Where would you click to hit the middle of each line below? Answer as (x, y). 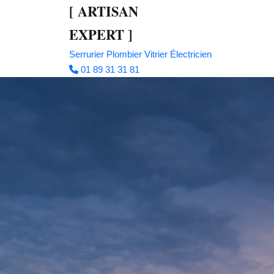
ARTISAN (106, 11)
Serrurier (87, 54)
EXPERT (99, 35)
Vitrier (156, 54)
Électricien (191, 54)
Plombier (124, 54)
